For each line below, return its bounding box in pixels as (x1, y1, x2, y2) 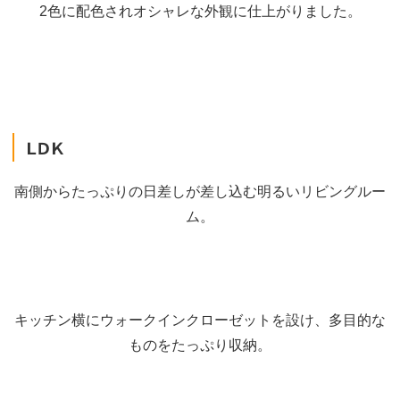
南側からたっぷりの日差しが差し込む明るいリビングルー (14, 184, 386, 199)
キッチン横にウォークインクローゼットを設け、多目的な (14, 312, 386, 328)
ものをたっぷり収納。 (129, 337, 271, 353)
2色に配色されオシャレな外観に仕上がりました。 (38, 4, 362, 19)
